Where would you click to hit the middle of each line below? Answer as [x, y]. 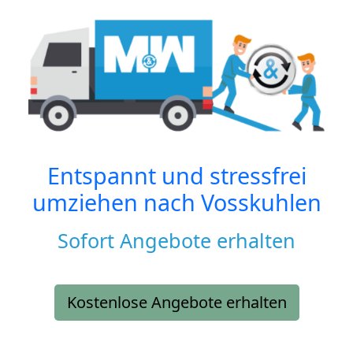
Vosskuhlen [261, 203]
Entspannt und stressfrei [176, 176]
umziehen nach [116, 203]
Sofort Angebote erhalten [176, 241]
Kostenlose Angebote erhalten [176, 303]
